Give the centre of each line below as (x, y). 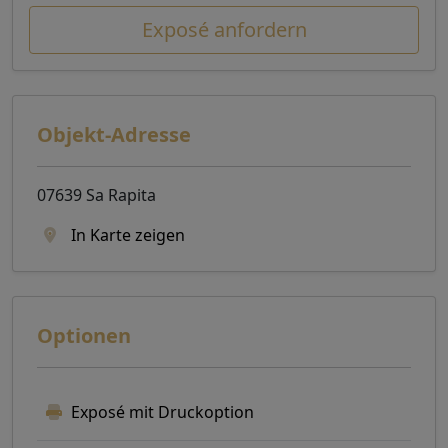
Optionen (84, 335)
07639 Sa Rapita (96, 194)
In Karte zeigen (126, 234)
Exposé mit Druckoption (162, 411)
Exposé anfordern (224, 29)
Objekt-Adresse (114, 134)
